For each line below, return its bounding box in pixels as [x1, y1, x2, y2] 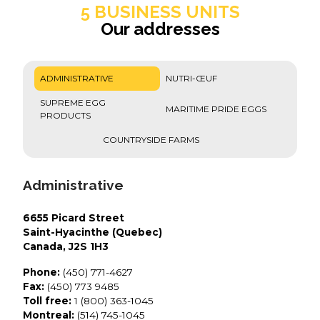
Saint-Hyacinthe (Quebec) [23, 226, 162, 239]
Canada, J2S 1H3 [23, 241, 109, 253]
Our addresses [100, 18, 220, 39]
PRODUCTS [40, 109, 91, 121]
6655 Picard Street [23, 212, 124, 224]
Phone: [23, 266, 60, 279]
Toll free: [23, 295, 71, 307]
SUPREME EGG [40, 96, 106, 108]
